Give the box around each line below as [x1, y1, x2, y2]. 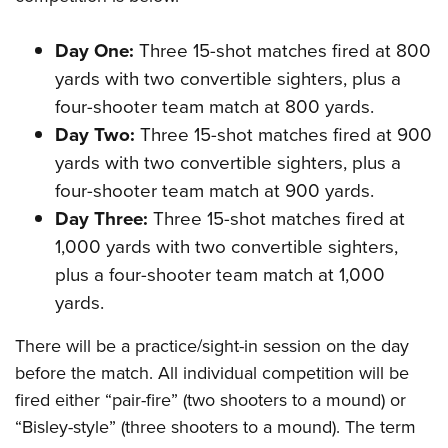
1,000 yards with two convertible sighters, [55, 232, 398, 261]
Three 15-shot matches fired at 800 [134, 36, 431, 65]
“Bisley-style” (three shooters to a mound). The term [15, 413, 416, 440]
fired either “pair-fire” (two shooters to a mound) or [15, 386, 406, 413]
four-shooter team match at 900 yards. [55, 176, 374, 205]
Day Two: [55, 120, 135, 149]
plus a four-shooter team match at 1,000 [55, 260, 385, 289]
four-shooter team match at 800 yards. [55, 92, 374, 121]
